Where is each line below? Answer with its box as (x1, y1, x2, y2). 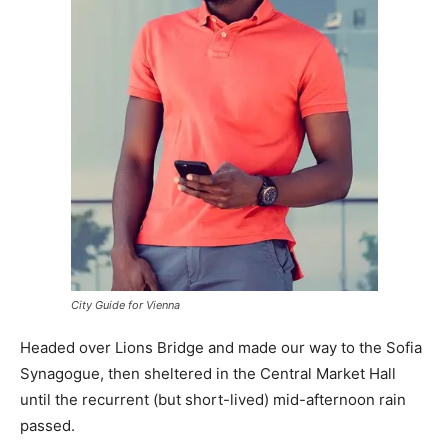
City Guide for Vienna (70, 297, 180, 312)
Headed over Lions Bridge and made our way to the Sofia (20, 337, 422, 357)
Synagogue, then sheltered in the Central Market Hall (20, 363, 396, 383)
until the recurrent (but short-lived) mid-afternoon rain (20, 389, 406, 409)
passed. (20, 415, 75, 435)
